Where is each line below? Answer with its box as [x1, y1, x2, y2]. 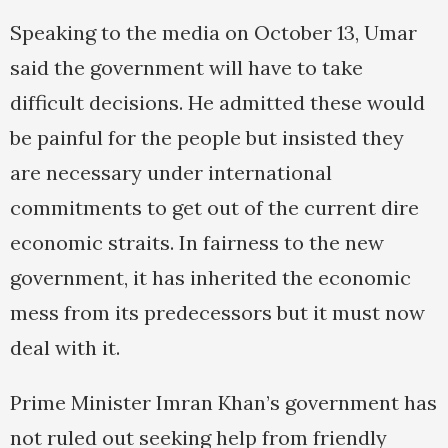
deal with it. [10, 335, 120, 361]
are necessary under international [10, 160, 332, 186]
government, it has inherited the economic [10, 265, 411, 291]
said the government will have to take [10, 55, 363, 81]
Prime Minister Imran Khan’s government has [10, 390, 437, 416]
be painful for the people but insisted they [10, 125, 404, 151]
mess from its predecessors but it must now [10, 300, 425, 326]
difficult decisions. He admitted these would [10, 90, 425, 116]
